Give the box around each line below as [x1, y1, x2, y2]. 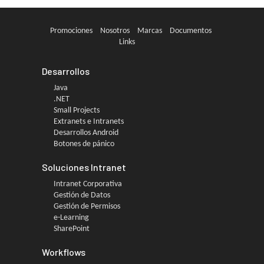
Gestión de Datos [54, 191, 110, 200]
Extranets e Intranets [54, 117, 124, 126]
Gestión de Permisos [54, 202, 120, 211]
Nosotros [100, 27, 130, 35]
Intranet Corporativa [54, 180, 122, 189]
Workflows [42, 246, 85, 258]
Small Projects [54, 106, 100, 115]
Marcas [137, 27, 162, 35]
